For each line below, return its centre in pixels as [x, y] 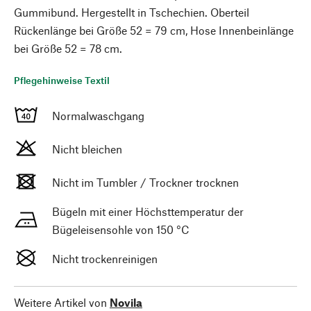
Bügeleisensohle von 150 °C [121, 229]
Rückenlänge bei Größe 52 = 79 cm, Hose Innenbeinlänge [154, 30]
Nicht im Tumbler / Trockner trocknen [145, 182]
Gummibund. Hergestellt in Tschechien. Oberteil [132, 12]
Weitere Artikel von [60, 302]
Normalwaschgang [98, 116]
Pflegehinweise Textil [62, 80]
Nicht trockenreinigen [105, 259]
